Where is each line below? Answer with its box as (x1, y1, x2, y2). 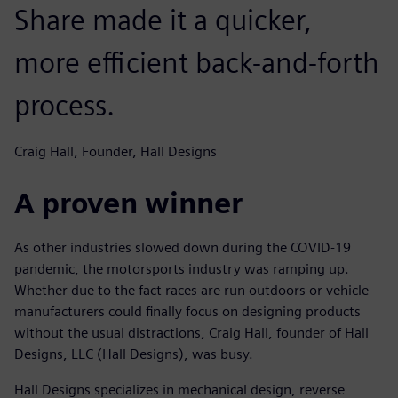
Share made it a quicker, (14, 2, 312, 37)
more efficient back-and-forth (14, 44, 379, 80)
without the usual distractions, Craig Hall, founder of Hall (14, 323, 369, 341)
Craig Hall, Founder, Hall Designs (14, 142, 217, 160)
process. (14, 87, 115, 123)
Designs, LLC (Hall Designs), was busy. (14, 345, 253, 362)
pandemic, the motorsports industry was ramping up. (14, 259, 349, 277)
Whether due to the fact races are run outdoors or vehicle (14, 281, 369, 298)
